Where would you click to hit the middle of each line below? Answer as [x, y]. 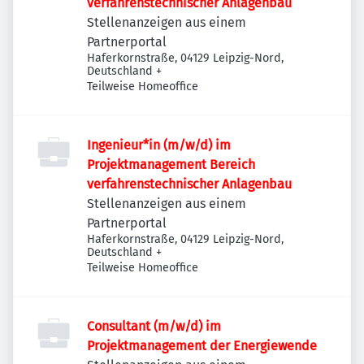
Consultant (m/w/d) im [154, 326]
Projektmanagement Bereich [171, 165]
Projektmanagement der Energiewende [202, 346]
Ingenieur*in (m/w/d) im [159, 145]
